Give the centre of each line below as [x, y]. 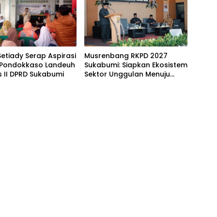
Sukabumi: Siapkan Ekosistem [136, 65]
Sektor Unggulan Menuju [127, 74]
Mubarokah [104, 84]
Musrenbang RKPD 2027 [126, 56]
